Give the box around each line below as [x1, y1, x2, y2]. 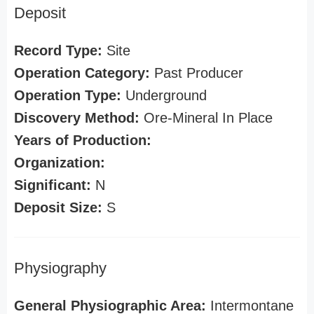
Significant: [14, 177, 91, 193]
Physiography [14, 259, 107, 277]
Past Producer [150, 65, 243, 81]
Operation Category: [14, 65, 150, 81]
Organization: [14, 155, 105, 170]
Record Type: [14, 43, 102, 58]
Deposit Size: [14, 200, 102, 215]
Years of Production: [14, 132, 151, 148]
